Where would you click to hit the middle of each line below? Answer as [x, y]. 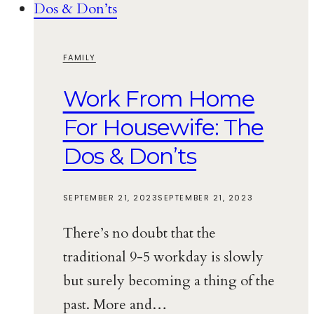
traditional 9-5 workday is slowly [163, 257]
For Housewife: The [163, 127]
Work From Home [159, 98]
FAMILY [79, 58]
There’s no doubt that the [139, 233]
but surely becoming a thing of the [169, 281]
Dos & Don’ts [130, 156]
